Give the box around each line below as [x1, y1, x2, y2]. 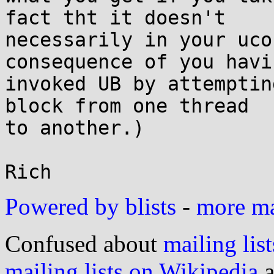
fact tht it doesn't [5, 7, 226, 29]
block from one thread [5, 95, 249, 117]
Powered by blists [5, 193, 176, 220]
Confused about [5, 231, 163, 257]
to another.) [5, 117, 144, 139]
